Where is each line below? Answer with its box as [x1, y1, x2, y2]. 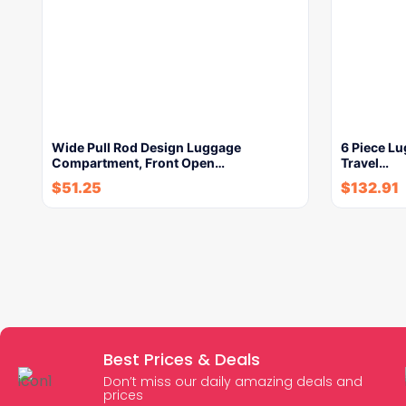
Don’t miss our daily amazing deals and [102, 372, 362, 391]
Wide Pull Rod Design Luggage [52, 140, 241, 155]
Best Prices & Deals [102, 348, 260, 371]
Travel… [341, 155, 389, 170]
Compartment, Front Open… [52, 155, 225, 170]
